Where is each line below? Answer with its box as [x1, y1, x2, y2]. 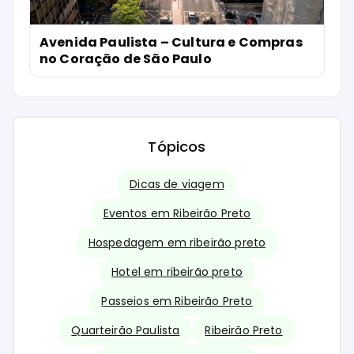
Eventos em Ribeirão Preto [103, 205, 251, 222]
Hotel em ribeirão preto [111, 264, 243, 281]
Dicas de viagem [130, 176, 224, 193]
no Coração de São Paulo [40, 49, 212, 68]
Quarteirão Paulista [71, 322, 180, 339]
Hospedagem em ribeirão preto [88, 235, 266, 251]
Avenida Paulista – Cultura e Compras [40, 32, 303, 51]
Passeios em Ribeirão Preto [101, 293, 253, 310]
